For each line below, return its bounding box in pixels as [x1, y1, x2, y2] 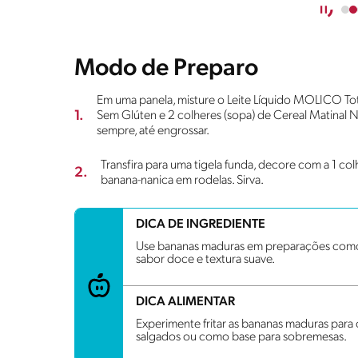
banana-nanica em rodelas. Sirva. [101, 173, 264, 187]
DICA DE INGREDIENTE [136, 217, 265, 231]
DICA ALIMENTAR [136, 295, 235, 308]
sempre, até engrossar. [97, 124, 209, 137]
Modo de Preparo [74, 56, 258, 82]
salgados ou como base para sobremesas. [136, 330, 347, 344]
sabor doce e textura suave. [136, 253, 275, 266]
